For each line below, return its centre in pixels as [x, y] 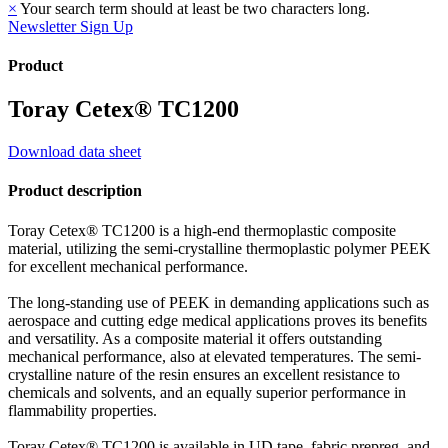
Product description [75, 191]
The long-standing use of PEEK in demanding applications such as [218, 302]
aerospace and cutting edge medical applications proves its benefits [217, 320]
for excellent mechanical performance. [128, 266]
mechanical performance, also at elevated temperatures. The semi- [214, 356]
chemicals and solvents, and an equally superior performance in [207, 392]
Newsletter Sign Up [70, 26]
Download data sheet [74, 152]
